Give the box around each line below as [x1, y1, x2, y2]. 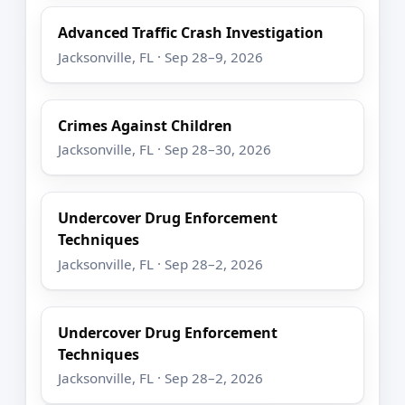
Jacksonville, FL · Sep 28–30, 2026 [58, 140, 272, 159]
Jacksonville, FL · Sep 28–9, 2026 [58, 47, 264, 66]
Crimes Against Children [58, 115, 233, 136]
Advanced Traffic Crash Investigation [58, 23, 325, 43]
